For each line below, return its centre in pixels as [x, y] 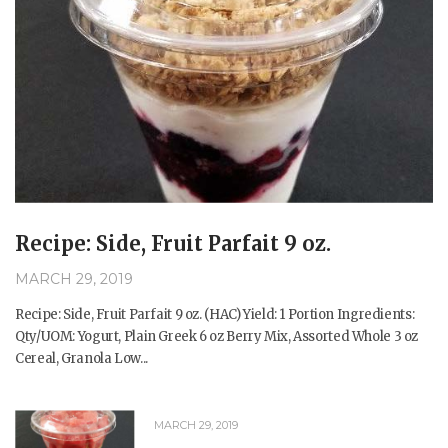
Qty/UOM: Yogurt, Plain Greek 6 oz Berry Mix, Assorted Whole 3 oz [216, 337]
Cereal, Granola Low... [81, 359]
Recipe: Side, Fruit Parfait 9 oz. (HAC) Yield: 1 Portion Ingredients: [215, 315]
